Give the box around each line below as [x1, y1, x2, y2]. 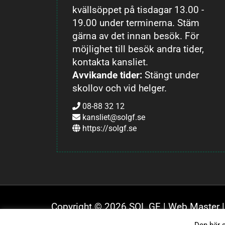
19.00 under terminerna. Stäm [72, 17, 200, 29]
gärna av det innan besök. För [72, 30, 199, 42]
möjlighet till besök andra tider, [72, 43, 204, 55]
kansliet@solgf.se [82, 112, 146, 122]
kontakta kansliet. [72, 56, 149, 68]
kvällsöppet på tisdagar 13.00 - [72, 4, 204, 16]
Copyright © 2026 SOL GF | [51, 201, 168, 212]
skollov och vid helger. [72, 82, 167, 94]
